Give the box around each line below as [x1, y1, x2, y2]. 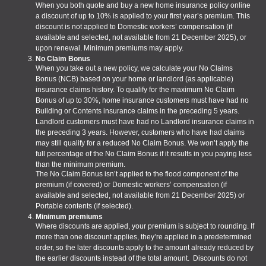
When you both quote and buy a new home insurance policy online [36, 1, 251, 10]
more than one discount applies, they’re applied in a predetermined [36, 233, 252, 242]
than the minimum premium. [36, 160, 125, 169]
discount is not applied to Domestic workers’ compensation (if [36, 23, 232, 31]
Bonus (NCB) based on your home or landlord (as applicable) [36, 75, 233, 84]
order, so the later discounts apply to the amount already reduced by [36, 243, 254, 252]
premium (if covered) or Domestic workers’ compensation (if [36, 180, 227, 189]
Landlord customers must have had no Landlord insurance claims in [36, 118, 254, 126]
